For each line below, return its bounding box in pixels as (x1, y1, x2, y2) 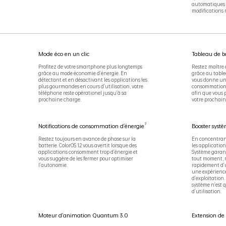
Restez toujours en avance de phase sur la (38, 135, 136, 142)
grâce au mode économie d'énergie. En (38, 70, 127, 77)
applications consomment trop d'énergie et (38, 148, 138, 155)
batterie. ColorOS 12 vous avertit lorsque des (38, 141, 137, 149)
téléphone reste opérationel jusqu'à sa (38, 89, 127, 97)
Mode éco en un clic (38, 50, 89, 59)
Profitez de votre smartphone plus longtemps (38, 63, 142, 71)
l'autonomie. (38, 161, 68, 168)
